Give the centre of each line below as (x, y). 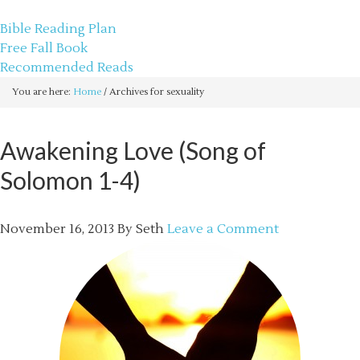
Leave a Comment (223, 229)
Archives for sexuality (155, 92)
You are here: (43, 92)
